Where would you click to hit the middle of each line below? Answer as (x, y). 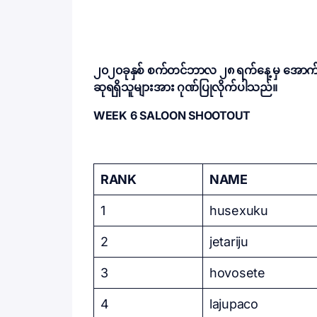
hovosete (237, 273)
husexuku (239, 211)
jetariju (229, 242)
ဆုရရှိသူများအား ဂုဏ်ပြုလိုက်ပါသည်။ (185, 87)
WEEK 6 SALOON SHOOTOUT (172, 115)
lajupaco (234, 304)
